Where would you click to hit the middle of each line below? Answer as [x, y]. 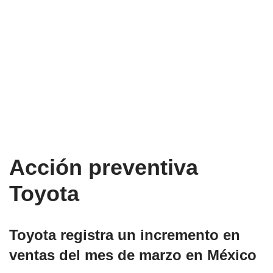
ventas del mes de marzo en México [133, 255]
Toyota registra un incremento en [125, 235]
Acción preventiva [104, 168]
